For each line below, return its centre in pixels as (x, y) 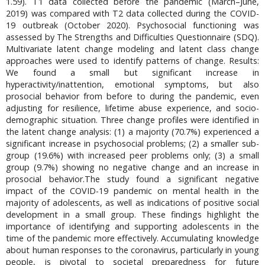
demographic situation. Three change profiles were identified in (132, 120)
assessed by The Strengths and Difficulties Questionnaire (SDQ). (132, 37)
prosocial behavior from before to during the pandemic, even (132, 96)
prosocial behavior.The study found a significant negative (132, 179)
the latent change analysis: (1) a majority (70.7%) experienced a (132, 132)
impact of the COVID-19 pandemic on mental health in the (132, 191)
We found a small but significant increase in (132, 73)
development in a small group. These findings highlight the (132, 215)
